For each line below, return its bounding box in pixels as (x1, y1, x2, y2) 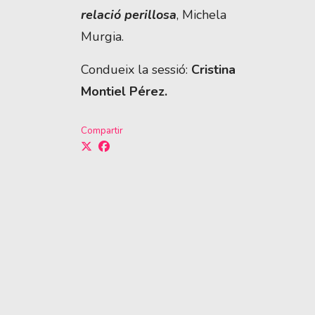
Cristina (191, 61, 236, 79)
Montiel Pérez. (81, 83, 167, 101)
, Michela (176, 6, 226, 24)
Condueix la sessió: (81, 61, 191, 79)
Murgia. (81, 28, 124, 46)
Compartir (81, 124, 123, 138)
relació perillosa (81, 6, 176, 24)
